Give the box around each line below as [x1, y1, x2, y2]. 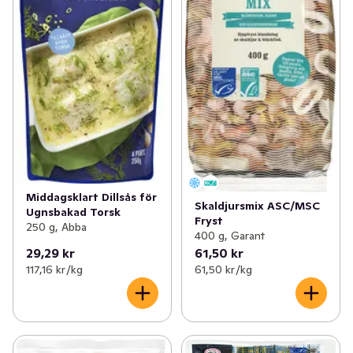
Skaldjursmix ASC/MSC [194, 199, 320, 214]
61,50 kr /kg [194, 262, 252, 277]
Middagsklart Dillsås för [26, 190, 157, 205]
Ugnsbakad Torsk [26, 205, 121, 220]
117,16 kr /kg [26, 262, 83, 277]
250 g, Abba [26, 220, 87, 235]
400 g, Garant [194, 229, 265, 243]
